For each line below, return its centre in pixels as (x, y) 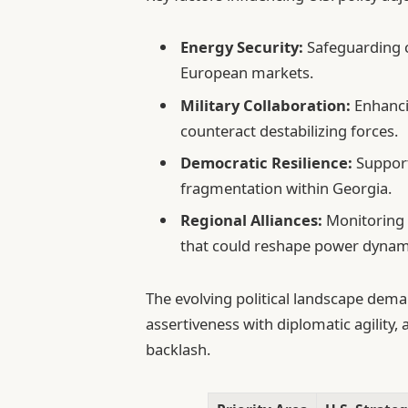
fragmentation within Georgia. (286, 189)
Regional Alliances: (252, 220)
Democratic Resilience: (267, 163)
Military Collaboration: (266, 105)
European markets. (247, 73)
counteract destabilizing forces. (290, 130)
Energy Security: (242, 47)
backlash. (178, 349)
